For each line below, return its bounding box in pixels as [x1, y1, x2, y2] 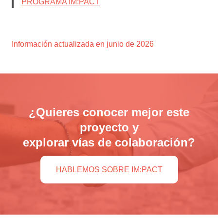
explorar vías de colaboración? [23, 136, 195, 149]
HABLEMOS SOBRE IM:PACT [55, 165, 163, 174]
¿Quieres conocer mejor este [29, 106, 189, 119]
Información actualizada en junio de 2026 [12, 40, 154, 48]
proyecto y [79, 121, 139, 134]
